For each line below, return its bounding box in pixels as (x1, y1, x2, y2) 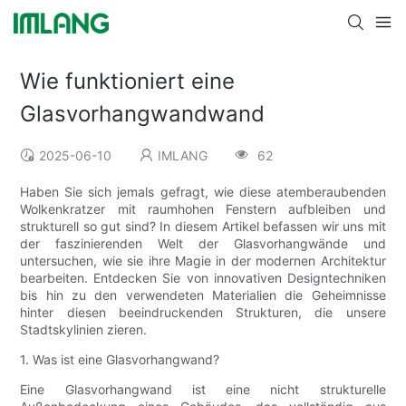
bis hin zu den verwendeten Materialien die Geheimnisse (20, 287, 386, 304)
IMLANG (158, 148, 208, 164)
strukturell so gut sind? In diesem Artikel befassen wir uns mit (20, 218, 386, 235)
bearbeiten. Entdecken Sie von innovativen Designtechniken (20, 270, 386, 286)
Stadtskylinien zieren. (20, 322, 148, 338)
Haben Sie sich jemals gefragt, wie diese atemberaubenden (20, 184, 386, 200)
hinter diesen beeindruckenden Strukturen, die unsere (20, 304, 386, 321)
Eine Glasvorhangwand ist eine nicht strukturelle (20, 382, 386, 398)
